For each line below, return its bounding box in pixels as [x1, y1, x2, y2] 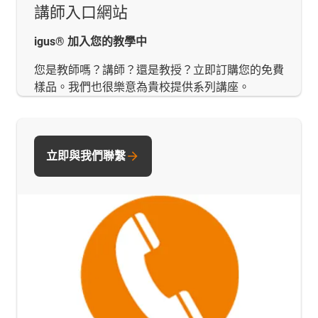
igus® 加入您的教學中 [34, 34, 147, 48]
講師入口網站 [34, 3, 128, 21]
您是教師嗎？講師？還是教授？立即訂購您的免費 [34, 62, 284, 77]
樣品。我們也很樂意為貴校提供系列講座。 [34, 79, 250, 94]
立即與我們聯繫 [46, 148, 126, 163]
